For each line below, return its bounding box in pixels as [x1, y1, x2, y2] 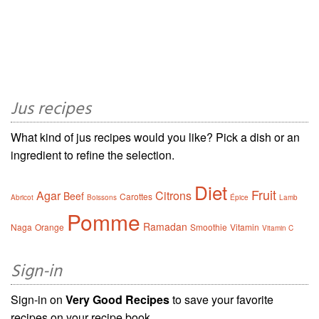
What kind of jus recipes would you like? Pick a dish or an [11, 129, 300, 146]
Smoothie [190, 221, 227, 234]
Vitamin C [262, 223, 293, 234]
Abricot [11, 192, 33, 203]
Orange [35, 221, 64, 234]
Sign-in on [11, 291, 66, 308]
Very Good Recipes [66, 291, 169, 308]
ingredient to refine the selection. [11, 147, 174, 164]
